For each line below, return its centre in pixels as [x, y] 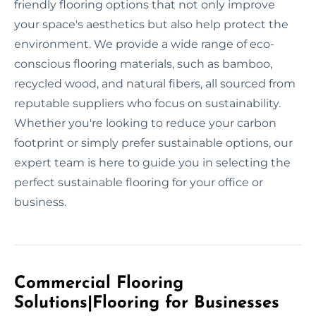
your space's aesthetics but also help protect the [151, 24]
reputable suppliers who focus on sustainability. [147, 103]
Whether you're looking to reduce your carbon [145, 123]
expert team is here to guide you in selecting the [152, 162]
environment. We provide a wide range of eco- [144, 44]
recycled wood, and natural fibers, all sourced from [155, 83]
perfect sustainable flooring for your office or [139, 182]
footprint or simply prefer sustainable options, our [153, 142]
